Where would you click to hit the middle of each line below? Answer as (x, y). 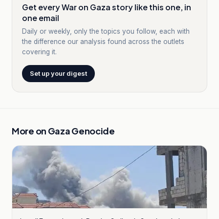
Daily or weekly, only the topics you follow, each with (106, 31)
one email (41, 18)
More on (30, 131)
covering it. (39, 52)
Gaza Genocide (81, 131)
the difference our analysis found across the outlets (103, 42)
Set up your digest (58, 73)
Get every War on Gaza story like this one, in (107, 7)
